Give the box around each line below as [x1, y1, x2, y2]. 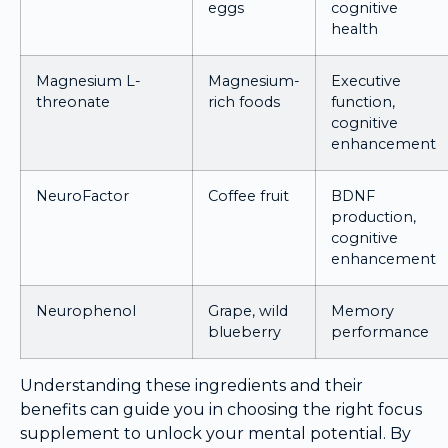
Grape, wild [208, 301, 288, 320]
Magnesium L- [36, 71, 141, 90]
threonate [36, 92, 110, 111]
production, [331, 207, 416, 226]
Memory [331, 301, 394, 320]
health [331, 19, 378, 38]
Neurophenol [36, 301, 136, 320]
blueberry [208, 322, 281, 341]
